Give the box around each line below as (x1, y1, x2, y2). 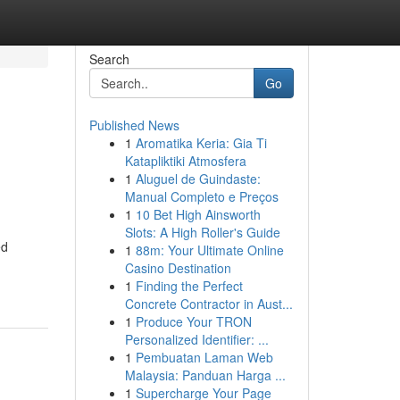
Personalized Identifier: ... (124, 330, 269, 348)
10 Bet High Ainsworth (135, 205, 261, 223)
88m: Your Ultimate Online (135, 241, 284, 259)
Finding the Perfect (135, 277, 243, 295)
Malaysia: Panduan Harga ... (124, 366, 286, 384)
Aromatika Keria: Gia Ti (135, 134, 267, 152)
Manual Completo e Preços (124, 187, 279, 205)
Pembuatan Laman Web (135, 348, 273, 366)
